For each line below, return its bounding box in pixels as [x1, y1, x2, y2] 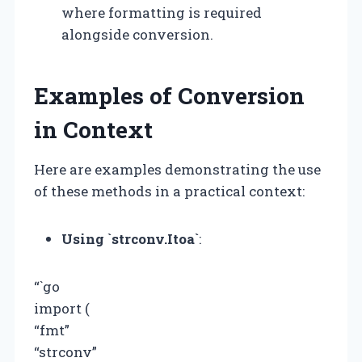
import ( [34, 298, 90, 318]
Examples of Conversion [34, 80, 305, 111]
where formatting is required [61, 2, 262, 22]
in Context [34, 114, 153, 145]
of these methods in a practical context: [34, 181, 305, 200]
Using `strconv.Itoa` [61, 229, 199, 248]
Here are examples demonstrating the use [34, 159, 321, 179]
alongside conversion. [61, 24, 213, 44]
